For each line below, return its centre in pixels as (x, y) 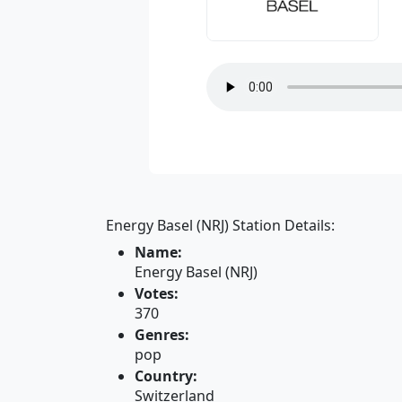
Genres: (162, 335)
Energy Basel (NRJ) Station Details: (220, 225)
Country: (166, 376)
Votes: (157, 293)
